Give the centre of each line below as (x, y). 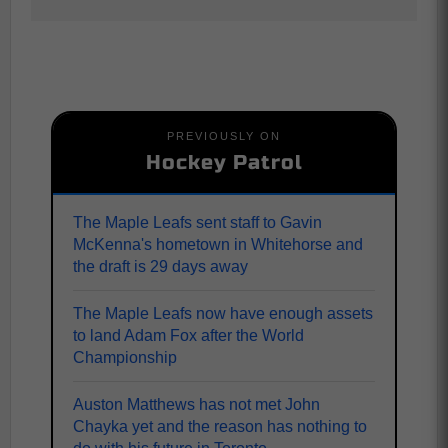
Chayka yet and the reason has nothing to (220, 426)
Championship (125, 357)
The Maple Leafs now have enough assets (223, 313)
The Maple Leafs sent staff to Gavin (197, 222)
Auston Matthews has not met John (196, 404)
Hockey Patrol (224, 162)
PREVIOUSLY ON (224, 136)
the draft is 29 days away (160, 266)
